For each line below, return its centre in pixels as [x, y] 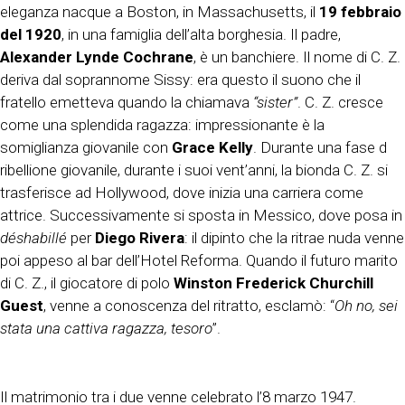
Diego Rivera [140, 238]
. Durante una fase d [320, 148]
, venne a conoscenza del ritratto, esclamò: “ [189, 306]
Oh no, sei [366, 306]
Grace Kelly [212, 148]
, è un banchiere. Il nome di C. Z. [297, 57]
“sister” [275, 103]
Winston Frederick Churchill [273, 283]
